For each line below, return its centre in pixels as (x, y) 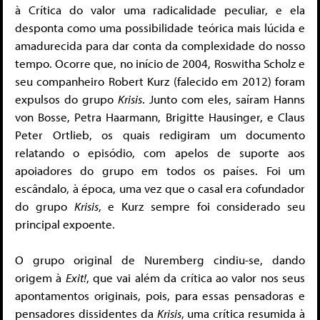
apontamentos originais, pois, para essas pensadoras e (160, 296)
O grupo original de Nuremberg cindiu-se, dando (160, 260)
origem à (40, 278)
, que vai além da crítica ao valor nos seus (196, 278)
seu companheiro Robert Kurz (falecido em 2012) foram (160, 81)
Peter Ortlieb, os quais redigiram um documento (160, 134)
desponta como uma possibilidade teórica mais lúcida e (160, 27)
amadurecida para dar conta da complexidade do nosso (160, 45)
